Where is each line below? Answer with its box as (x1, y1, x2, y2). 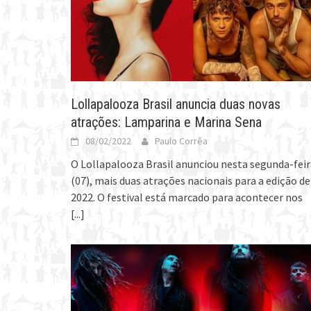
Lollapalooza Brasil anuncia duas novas (71, 95, 280, 112)
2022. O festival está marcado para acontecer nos (71, 190, 303, 204)
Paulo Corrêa (155, 134, 208, 147)
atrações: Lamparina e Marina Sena (71, 113, 262, 131)
